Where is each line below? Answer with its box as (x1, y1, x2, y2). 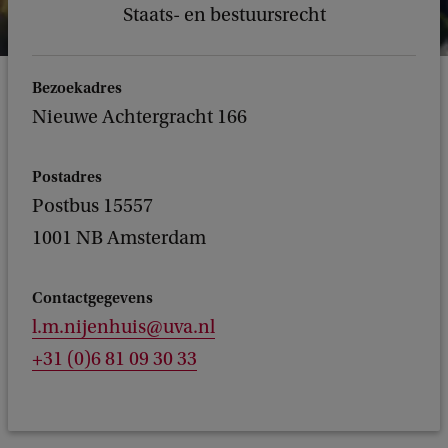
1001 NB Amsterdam (32, 227, 206, 249)
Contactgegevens (32, 289, 153, 307)
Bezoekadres (32, 79, 122, 97)
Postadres (32, 168, 102, 186)
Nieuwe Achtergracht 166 (32, 106, 247, 128)
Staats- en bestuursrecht (122, 4, 326, 26)
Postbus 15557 (32, 195, 153, 217)
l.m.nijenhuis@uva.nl (32, 316, 215, 338)
